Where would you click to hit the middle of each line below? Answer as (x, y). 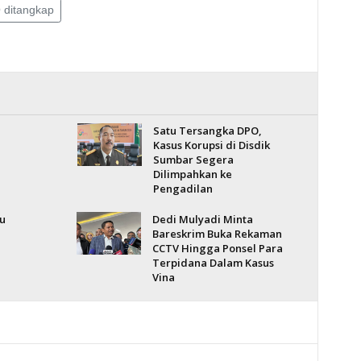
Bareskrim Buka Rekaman (217, 234)
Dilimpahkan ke (192, 174)
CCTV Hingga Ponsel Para (217, 248)
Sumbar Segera (193, 160)
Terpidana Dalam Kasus (213, 263)
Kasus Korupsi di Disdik (211, 145)
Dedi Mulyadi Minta (202, 219)
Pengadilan (183, 189)
